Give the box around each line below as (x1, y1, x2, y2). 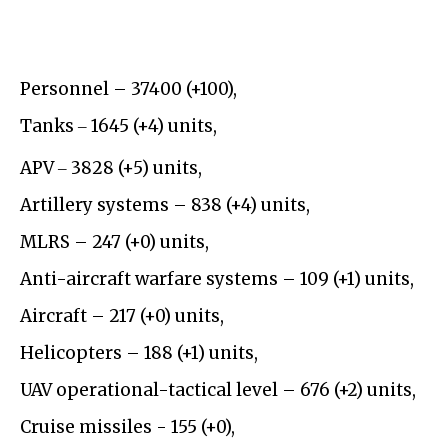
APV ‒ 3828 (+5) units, (20, 157, 202, 180)
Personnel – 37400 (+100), (20, 78, 237, 101)
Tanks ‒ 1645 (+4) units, (20, 115, 217, 138)
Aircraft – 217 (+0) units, (20, 305, 224, 328)
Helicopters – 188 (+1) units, (20, 342, 258, 365)
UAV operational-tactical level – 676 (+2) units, (20, 379, 416, 402)
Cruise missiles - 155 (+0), (20, 416, 235, 439)
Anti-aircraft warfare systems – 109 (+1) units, (20, 268, 414, 291)
